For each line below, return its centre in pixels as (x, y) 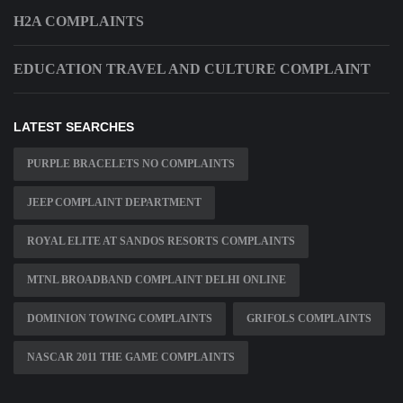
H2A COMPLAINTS (79, 22)
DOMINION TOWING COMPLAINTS (120, 319)
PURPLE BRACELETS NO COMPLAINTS (131, 164)
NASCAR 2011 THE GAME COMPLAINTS (131, 358)
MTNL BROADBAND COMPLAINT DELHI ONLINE (157, 280)
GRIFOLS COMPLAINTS (309, 319)
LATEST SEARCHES (74, 127)
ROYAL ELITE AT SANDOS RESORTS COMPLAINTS (161, 242)
